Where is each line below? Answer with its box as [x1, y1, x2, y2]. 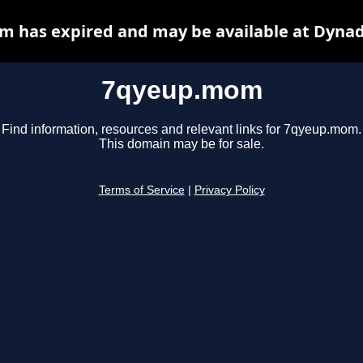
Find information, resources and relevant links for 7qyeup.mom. [2, 122, 361, 137]
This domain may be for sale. [99, 137, 264, 152]
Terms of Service [98, 184, 185, 197]
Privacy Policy [194, 184, 265, 197]
